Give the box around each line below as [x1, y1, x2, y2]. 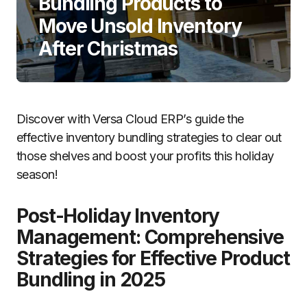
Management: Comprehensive [16, 225, 284, 249]
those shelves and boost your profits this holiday [16, 149, 274, 163]
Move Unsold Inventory [38, 14, 242, 38]
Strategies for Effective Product [16, 247, 291, 270]
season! [16, 167, 58, 182]
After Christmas [38, 37, 178, 60]
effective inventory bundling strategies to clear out [16, 130, 282, 145]
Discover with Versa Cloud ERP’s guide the [16, 112, 244, 126]
